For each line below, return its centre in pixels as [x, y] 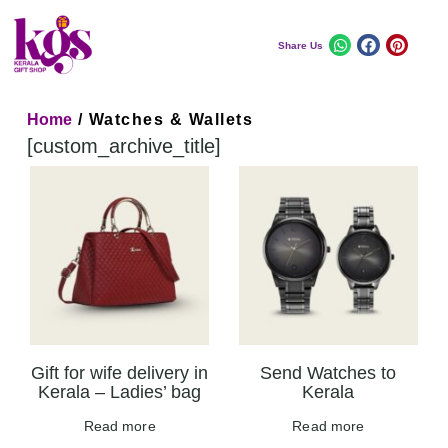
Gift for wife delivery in [120, 372]
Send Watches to [328, 372]
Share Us [300, 45]
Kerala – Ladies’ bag [120, 391]
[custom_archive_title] [124, 146]
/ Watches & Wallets [163, 119]
